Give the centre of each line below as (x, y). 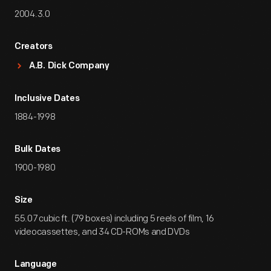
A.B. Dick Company (69, 66)
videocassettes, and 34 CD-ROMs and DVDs (102, 232)
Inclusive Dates (47, 99)
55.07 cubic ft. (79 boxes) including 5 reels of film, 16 (114, 219)
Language (36, 265)
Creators (34, 47)
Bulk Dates (38, 150)
